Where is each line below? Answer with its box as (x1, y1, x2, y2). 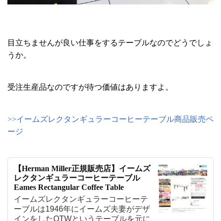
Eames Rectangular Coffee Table (14, 183, 124, 192)
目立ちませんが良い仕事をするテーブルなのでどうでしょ (7, 38, 213, 47)
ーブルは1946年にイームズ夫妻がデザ (14, 205, 150, 214)
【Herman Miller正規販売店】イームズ (14, 164, 150, 173)
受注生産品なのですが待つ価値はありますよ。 (7, 83, 173, 92)
